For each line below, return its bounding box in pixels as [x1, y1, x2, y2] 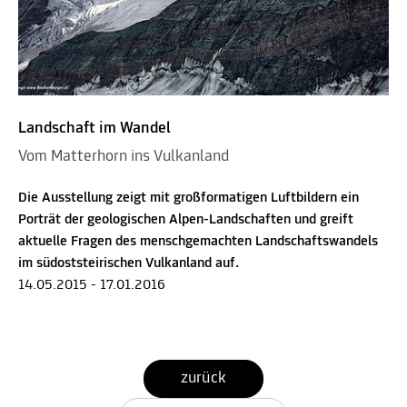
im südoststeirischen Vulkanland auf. [18, 255, 239, 271]
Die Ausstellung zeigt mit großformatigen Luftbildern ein [18, 190, 359, 205]
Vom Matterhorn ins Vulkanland [18, 147, 229, 165]
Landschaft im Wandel [18, 119, 171, 137]
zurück [180, 369, 227, 387]
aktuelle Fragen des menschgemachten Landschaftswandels [18, 233, 378, 249]
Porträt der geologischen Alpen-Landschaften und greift [18, 212, 353, 227]
